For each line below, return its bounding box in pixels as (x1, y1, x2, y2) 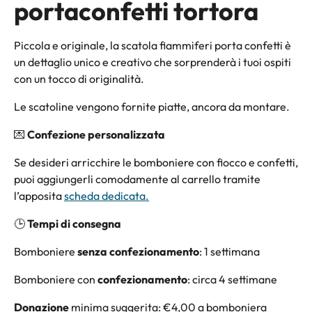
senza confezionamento (77, 244, 199, 258)
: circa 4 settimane (187, 272, 277, 286)
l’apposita (14, 188, 64, 203)
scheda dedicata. (64, 188, 149, 203)
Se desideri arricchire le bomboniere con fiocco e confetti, (14, 155, 298, 169)
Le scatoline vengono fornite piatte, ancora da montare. (14, 99, 292, 114)
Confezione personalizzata (27, 127, 165, 141)
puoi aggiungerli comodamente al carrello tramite (14, 171, 260, 186)
